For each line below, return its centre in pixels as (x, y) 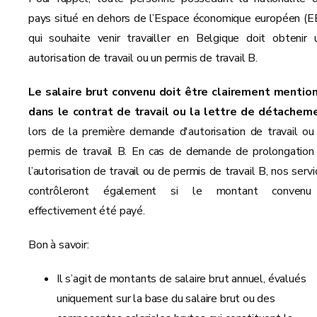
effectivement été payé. (87, 211)
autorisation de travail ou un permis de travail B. (143, 58)
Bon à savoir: (59, 244)
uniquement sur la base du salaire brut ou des (166, 298)
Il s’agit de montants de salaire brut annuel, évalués (181, 278)
